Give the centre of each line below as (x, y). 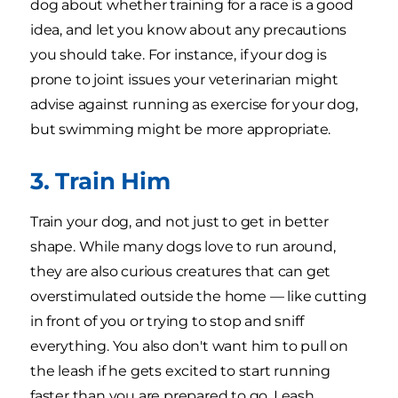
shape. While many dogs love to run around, (183, 247)
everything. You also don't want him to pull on (189, 346)
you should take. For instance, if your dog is (179, 55)
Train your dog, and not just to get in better (179, 222)
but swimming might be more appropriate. (181, 130)
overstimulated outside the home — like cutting (199, 297)
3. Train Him (100, 181)
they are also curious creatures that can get (181, 272)
